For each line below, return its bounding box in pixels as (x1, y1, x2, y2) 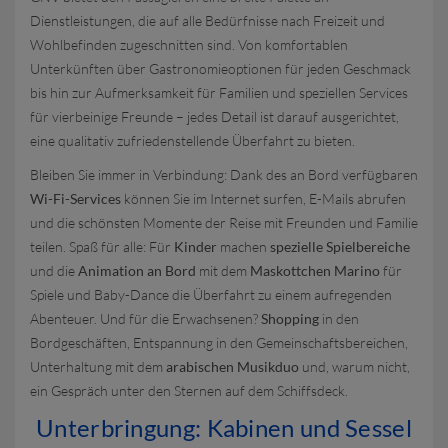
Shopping (261, 310, 319, 327)
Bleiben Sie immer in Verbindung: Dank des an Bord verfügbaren (30, 166, 418, 183)
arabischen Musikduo (166, 358, 299, 375)
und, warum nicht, (299, 358, 410, 375)
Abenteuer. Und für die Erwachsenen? (30, 310, 261, 327)
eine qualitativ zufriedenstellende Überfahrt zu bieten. (30, 132, 355, 149)
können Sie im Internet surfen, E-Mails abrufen (121, 190, 406, 207)
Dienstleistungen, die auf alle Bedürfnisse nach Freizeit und (30, 12, 385, 29)
